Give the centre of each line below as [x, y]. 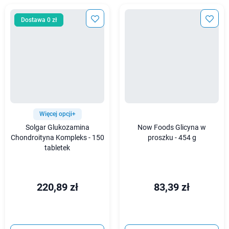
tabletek [57, 148]
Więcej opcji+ [57, 114]
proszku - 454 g [172, 138]
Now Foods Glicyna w [172, 127]
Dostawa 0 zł [39, 20]
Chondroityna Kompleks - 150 [57, 138]
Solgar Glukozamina [57, 127]
